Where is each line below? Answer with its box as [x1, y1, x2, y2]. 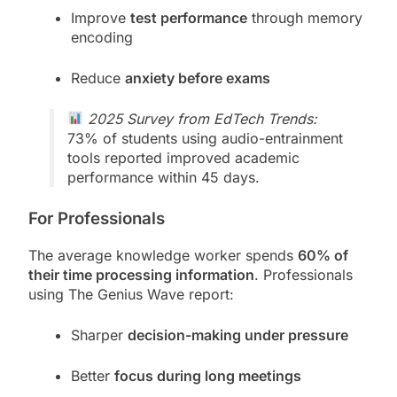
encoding [71, 27, 133, 46]
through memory [247, 8, 362, 27]
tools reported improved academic [67, 148, 300, 167]
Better [71, 366, 114, 385]
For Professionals [28, 207, 165, 229]
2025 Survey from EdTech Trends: [88, 109, 318, 128]
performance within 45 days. [67, 167, 260, 186]
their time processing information [28, 265, 254, 284]
